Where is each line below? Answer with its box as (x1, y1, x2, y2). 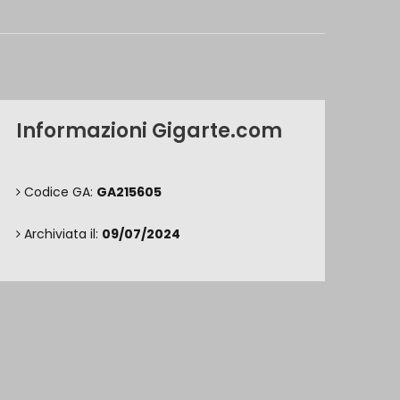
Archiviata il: (21, 225, 102, 243)
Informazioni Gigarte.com (16, 117, 282, 145)
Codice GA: (21, 183, 96, 201)
